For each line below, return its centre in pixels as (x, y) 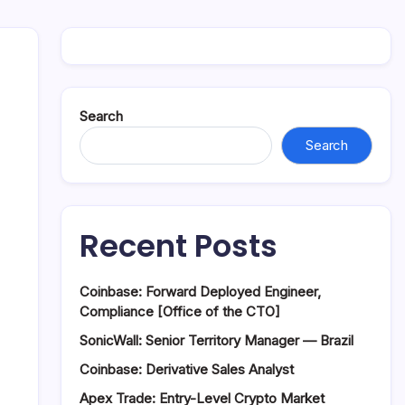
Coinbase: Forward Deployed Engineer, (200, 292)
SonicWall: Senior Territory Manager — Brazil (217, 340)
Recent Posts (179, 246)
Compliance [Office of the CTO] (180, 311)
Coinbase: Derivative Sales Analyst (187, 369)
